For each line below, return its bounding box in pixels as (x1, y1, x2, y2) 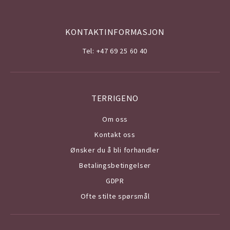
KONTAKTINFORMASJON (65, 26, 165, 37)
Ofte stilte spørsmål (80, 191, 150, 201)
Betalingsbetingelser (79, 160, 151, 170)
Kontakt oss (94, 129, 136, 139)
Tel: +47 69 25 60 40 (83, 46, 147, 55)
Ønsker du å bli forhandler (70, 145, 160, 155)
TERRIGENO (91, 92, 139, 104)
